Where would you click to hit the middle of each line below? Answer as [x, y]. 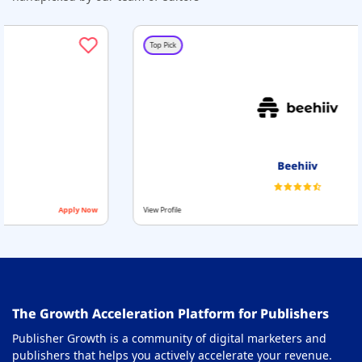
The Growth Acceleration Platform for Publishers [170, 313]
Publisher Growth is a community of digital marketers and [169, 338]
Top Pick [64, 45]
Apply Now [333, 209]
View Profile [63, 209]
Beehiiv [198, 165]
